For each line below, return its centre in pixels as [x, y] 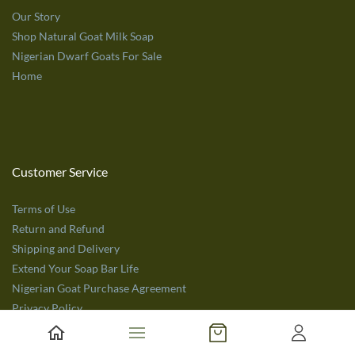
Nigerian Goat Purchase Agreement [99, 288]
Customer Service [60, 172]
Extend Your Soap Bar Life [75, 268]
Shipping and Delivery [66, 248]
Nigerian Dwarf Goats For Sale [87, 56]
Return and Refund [58, 229]
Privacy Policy [47, 308]
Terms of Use [44, 209]
